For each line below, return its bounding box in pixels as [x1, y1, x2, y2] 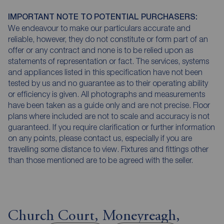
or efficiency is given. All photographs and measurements [8, 89, 205, 98]
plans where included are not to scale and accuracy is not [8, 111, 209, 120]
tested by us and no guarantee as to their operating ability [8, 78, 208, 87]
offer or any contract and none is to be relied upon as [8, 45, 193, 54]
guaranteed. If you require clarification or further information [8, 122, 215, 131]
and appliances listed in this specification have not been [8, 67, 202, 76]
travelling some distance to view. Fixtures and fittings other [8, 144, 208, 153]
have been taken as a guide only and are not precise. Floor [8, 100, 210, 109]
